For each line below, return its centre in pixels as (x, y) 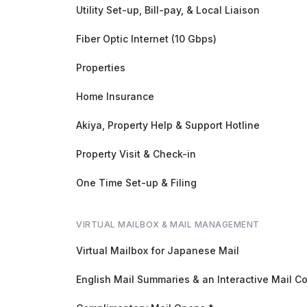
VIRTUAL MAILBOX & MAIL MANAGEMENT (168, 224)
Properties (101, 67)
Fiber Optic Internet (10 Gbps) (146, 38)
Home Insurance (115, 96)
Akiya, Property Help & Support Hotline (168, 125)
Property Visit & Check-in (136, 153)
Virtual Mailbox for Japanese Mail (158, 250)
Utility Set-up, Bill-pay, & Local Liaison (168, 10)
